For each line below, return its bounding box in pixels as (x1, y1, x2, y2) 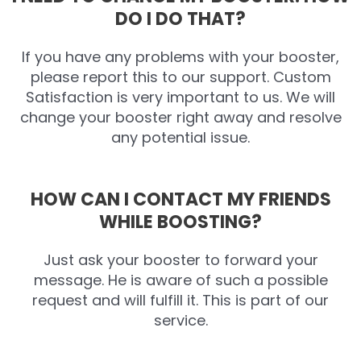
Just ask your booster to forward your (43, 250, 318, 271)
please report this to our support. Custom (30, 66, 331, 87)
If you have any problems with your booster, (22, 46, 339, 67)
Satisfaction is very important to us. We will (26, 86, 335, 107)
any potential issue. (111, 127, 250, 147)
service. (153, 310, 208, 331)
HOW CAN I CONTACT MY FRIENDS (30, 187, 331, 213)
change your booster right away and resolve (19, 106, 342, 127)
